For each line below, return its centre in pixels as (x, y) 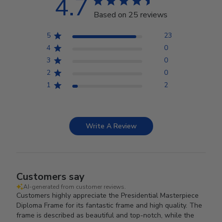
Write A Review (111, 126)
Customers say (51, 177)
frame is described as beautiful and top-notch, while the (106, 215)
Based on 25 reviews (131, 15)
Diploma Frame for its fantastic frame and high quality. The (110, 205)
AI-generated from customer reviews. (75, 187)
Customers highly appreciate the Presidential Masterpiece (108, 195)
